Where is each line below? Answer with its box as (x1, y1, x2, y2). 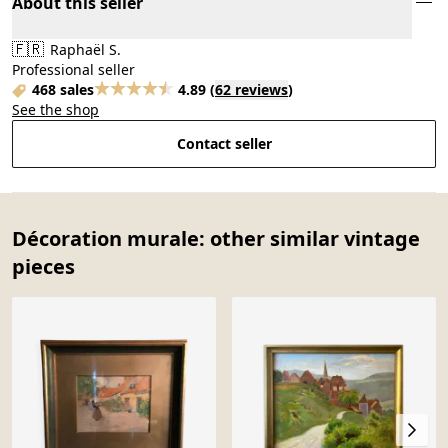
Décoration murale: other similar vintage (12, 224, 420, 252)
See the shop (12, 99, 99, 119)
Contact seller (176, 133, 272, 153)
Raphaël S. (46, 39, 121, 59)
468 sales (32, 79, 94, 99)
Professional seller (12, 59, 135, 79)
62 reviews (215, 79, 288, 99)
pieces (12, 252, 75, 280)
